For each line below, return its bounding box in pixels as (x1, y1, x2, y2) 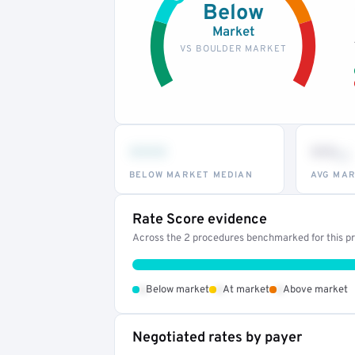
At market (223, 283, 269, 296)
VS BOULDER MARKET (180, 43, 286, 55)
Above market (283, 283, 348, 296)
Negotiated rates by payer (132, 328, 302, 347)
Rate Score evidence (132, 210, 267, 229)
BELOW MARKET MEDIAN (129, 169, 253, 181)
